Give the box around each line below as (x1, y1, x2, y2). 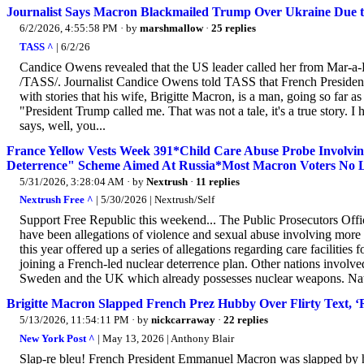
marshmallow (140, 22, 203, 35)
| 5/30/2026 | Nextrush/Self (93, 193, 214, 206)
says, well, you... (19, 118, 106, 132)
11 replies (196, 175, 240, 188)
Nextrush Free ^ (19, 193, 93, 206)
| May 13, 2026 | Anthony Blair (95, 331, 234, 344)
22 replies (223, 314, 268, 327)
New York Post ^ (19, 331, 95, 344)
